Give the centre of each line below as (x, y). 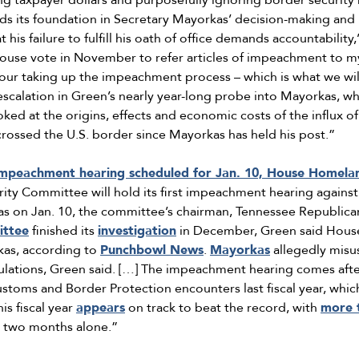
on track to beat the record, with (223, 308)
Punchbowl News (152, 250)
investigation (137, 231)
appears (101, 308)
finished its (63, 231)
